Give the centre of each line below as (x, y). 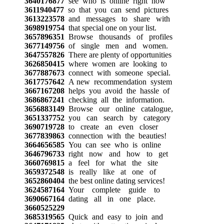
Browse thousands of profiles (118, 36)
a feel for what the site (111, 162)
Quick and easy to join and (113, 216)
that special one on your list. (110, 27)
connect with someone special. (117, 72)
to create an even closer (111, 126)
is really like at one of (110, 171)
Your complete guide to (112, 189)
